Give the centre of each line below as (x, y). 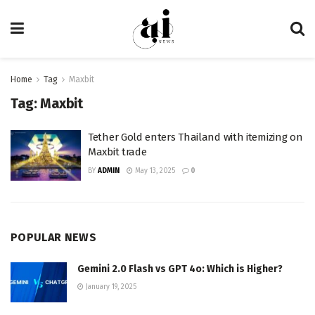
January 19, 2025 (110, 287)
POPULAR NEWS (53, 237)
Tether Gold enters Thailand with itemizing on (195, 137)
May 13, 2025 (154, 171)
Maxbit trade (117, 152)
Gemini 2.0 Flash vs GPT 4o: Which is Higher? (180, 269)
